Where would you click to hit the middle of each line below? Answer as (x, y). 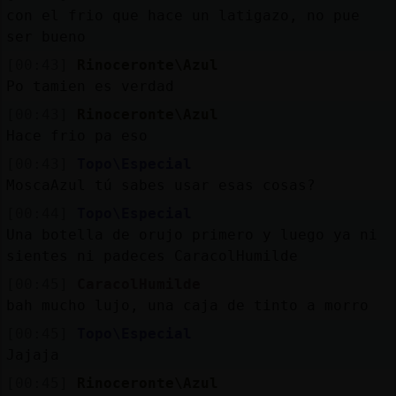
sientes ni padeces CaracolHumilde (152, 255)
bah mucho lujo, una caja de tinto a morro (187, 305)
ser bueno (46, 36)
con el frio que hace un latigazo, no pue (183, 15)
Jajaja (32, 354)
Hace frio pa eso (76, 135)
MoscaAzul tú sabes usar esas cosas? (160, 185)
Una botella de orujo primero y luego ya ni (191, 234)
